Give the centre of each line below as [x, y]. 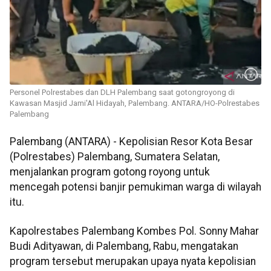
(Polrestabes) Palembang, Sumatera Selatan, [115, 157]
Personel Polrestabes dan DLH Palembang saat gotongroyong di [122, 93]
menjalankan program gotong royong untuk [110, 172]
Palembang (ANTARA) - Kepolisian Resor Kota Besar [131, 142]
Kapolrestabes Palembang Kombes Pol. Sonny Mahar [134, 231]
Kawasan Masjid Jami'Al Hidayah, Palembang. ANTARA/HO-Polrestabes [135, 103]
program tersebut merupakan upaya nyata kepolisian [133, 261]
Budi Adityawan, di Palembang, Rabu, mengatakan [124, 246]
